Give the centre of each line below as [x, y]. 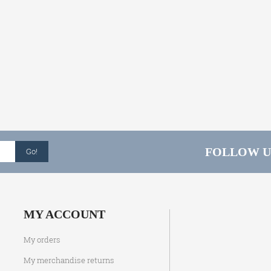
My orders [42, 240]
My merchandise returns [69, 260]
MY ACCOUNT [64, 214]
